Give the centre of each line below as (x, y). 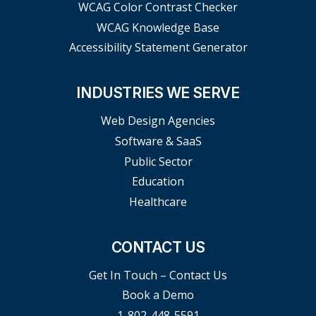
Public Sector (158, 161)
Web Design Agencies (158, 121)
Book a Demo (158, 295)
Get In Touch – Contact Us (158, 275)
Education (158, 182)
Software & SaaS (158, 141)
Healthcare (158, 201)
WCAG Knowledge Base (158, 27)
